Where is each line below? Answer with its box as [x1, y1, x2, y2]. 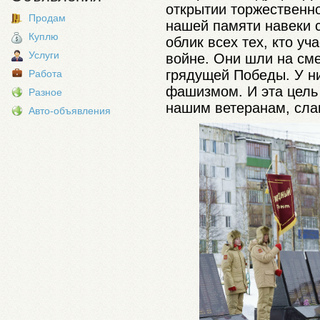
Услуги [29, 49, 59, 61]
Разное [29, 86, 62, 98]
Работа [29, 68, 62, 79]
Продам [29, 12, 66, 24]
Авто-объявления [29, 105, 111, 116]
